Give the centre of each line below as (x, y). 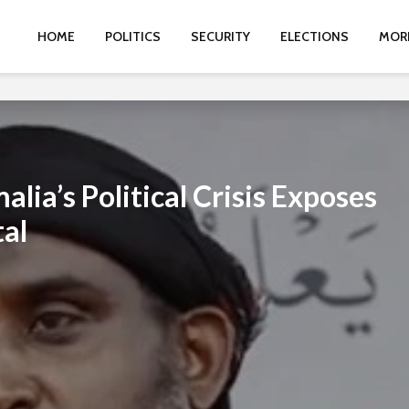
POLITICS (133, 37)
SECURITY (220, 37)
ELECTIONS (315, 37)
